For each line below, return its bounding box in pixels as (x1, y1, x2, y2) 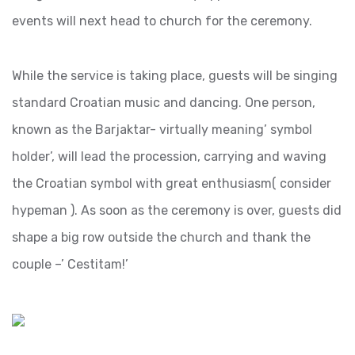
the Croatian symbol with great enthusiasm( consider (12, 176, 331, 191)
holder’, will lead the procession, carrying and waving (12, 149, 326, 164)
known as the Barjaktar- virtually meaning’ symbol (12, 122, 312, 137)
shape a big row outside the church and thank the (12, 230, 311, 245)
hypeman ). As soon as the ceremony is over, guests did (12, 203, 342, 218)
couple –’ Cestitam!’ (12, 257, 128, 272)
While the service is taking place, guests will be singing (12, 68, 338, 83)
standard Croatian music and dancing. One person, (12, 95, 315, 110)
